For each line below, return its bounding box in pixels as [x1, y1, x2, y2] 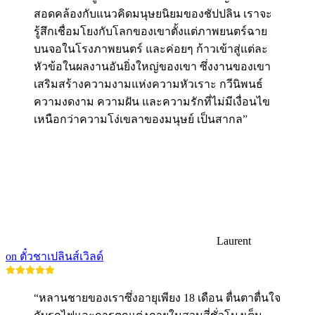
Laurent [217, 235, 251, 247]
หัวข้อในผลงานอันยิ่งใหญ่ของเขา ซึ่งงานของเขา [34, 60, 271, 73]
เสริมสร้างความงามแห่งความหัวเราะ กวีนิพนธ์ [34, 78, 263, 91]
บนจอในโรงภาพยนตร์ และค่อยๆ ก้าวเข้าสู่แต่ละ [34, 43, 268, 56]
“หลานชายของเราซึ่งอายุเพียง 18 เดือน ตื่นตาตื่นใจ [34, 292, 281, 304]
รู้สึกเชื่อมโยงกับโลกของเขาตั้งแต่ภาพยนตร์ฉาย [34, 25, 267, 38]
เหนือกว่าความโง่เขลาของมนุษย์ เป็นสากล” [34, 113, 247, 126]
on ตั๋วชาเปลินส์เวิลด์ [6, 250, 103, 263]
